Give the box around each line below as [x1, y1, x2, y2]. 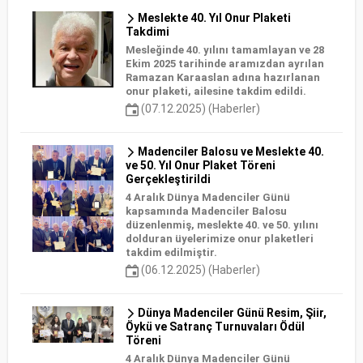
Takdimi [126, 24, 169, 38]
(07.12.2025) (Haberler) [139, 101, 260, 115]
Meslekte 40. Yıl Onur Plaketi [135, 11, 291, 24]
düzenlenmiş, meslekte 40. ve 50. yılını [126, 218, 318, 231]
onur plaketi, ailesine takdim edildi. [126, 84, 306, 97]
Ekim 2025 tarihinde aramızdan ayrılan [126, 57, 324, 70]
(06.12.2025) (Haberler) [139, 263, 260, 276]
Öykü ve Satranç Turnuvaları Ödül [126, 320, 305, 334]
